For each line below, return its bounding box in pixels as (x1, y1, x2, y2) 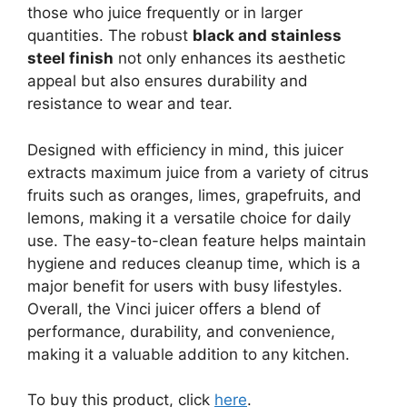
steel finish (27, 49, 114, 68)
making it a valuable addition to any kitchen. (27, 344, 350, 363)
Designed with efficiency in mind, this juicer (27, 140, 343, 159)
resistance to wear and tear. (27, 94, 233, 114)
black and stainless (193, 26, 342, 45)
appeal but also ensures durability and (27, 72, 308, 91)
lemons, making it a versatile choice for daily (27, 208, 351, 227)
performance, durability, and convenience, (27, 322, 335, 341)
